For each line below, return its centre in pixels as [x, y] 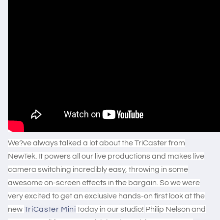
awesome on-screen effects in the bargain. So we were [104, 182]
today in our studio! [110, 209]
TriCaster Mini [50, 209]
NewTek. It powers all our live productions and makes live [106, 156]
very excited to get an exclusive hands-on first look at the [106, 196]
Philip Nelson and [176, 209]
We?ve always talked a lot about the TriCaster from [96, 143]
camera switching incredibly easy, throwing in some [98, 169]
